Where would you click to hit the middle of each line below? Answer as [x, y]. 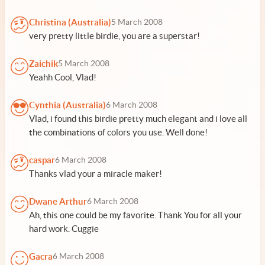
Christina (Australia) [70, 22]
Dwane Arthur [58, 201]
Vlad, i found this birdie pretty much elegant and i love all [138, 119]
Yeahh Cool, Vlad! [63, 77]
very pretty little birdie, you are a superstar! [114, 36]
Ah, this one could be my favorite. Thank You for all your [135, 215]
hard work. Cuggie [64, 229]
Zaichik [43, 64]
